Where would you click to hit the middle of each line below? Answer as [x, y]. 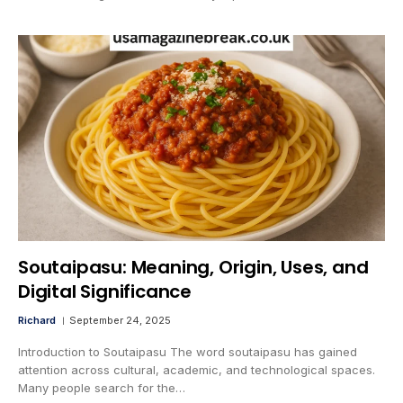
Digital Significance [105, 292]
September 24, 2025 [120, 321]
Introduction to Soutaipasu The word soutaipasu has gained [188, 352]
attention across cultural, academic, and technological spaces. [197, 370]
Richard [37, 321]
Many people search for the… [102, 388]
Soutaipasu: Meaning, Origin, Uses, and [193, 268]
